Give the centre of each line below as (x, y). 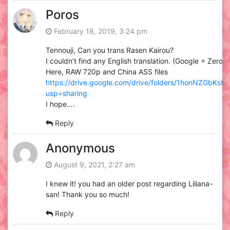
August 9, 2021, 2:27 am (93, 165)
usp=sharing (66, 93)
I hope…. (60, 104)
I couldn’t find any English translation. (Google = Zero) (136, 61)
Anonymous (80, 148)
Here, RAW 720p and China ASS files (107, 72)
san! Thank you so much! (88, 195)
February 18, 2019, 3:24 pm (100, 31)
